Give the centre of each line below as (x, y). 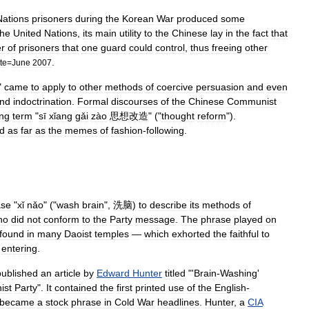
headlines (178, 302)
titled (175, 273)
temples (112, 234)
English (230, 288)
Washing (239, 273)
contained (76, 288)
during (89, 19)
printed (150, 288)
